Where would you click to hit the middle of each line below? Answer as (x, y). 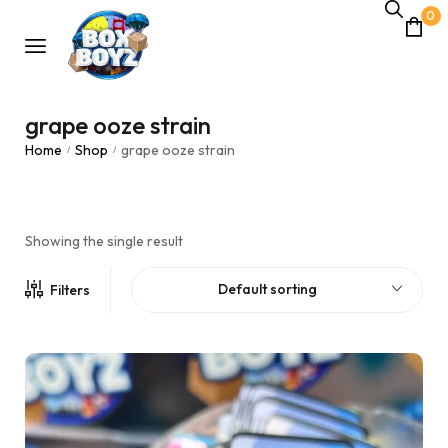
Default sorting (267, 289)
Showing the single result (104, 241)
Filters (70, 290)
